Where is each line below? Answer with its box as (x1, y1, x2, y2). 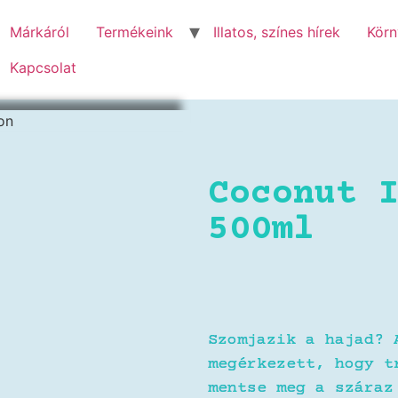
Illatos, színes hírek (213, 23, 340, 41)
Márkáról (10, 23, 69, 41)
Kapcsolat (10, 59, 76, 76)
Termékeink (96, 23, 173, 41)
